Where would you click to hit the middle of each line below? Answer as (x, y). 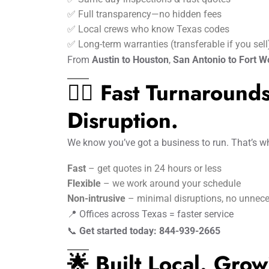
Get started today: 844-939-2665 (150, 231)
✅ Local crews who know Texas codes (148, 29)
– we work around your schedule (171, 183)
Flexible (84, 183)
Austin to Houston (130, 60)
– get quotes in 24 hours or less (154, 168)
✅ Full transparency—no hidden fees (144, 14)
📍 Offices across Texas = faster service (150, 214)
